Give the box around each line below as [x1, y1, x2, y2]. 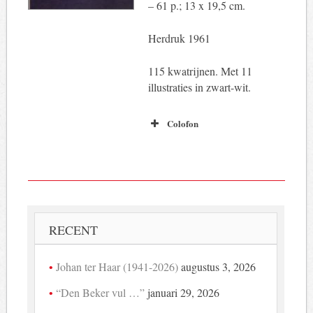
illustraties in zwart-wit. [147, 80, 251, 95]
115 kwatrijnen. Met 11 [147, 64, 252, 79]
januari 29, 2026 [147, 285, 220, 300]
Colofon [166, 117, 198, 131]
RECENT [49, 221, 99, 239]
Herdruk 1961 [147, 31, 210, 46]
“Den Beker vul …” [56, 285, 145, 300]
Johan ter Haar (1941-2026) [56, 259, 179, 275]
